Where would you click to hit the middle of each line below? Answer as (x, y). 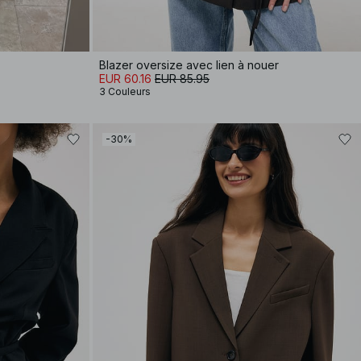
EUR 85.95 (182, 78)
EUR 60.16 (125, 78)
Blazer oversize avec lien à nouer (189, 64)
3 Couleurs (125, 91)
